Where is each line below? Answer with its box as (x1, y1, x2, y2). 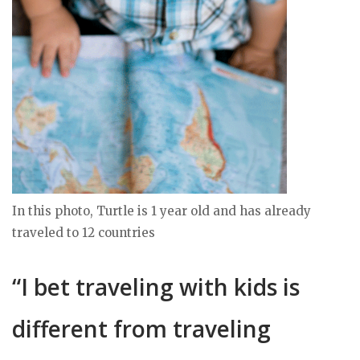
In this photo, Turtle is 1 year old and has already (12, 203, 311, 219)
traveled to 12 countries (12, 225, 155, 241)
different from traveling (12, 313, 271, 345)
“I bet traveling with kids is (12, 272, 300, 303)
